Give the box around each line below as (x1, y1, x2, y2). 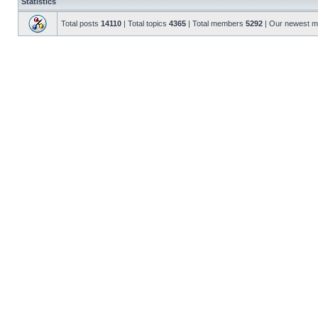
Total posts (61, 19, 101, 28)
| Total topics (121, 19, 169, 28)
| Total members (186, 19, 246, 28)
